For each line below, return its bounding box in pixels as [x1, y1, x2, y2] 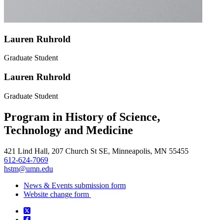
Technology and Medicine [4, 123, 133, 137]
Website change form [24, 190, 91, 198]
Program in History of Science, [4, 110, 160, 123]
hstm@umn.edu [4, 164, 53, 173]
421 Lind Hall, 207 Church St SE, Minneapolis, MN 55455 [4, 146, 189, 155]
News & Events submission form [24, 181, 126, 190]
